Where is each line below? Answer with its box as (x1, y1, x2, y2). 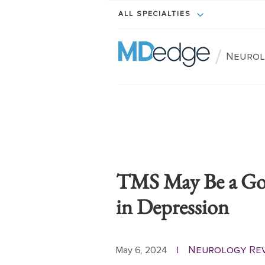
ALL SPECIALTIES (118, 11, 194, 18)
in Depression (116, 193, 229, 221)
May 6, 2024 (116, 245, 167, 255)
